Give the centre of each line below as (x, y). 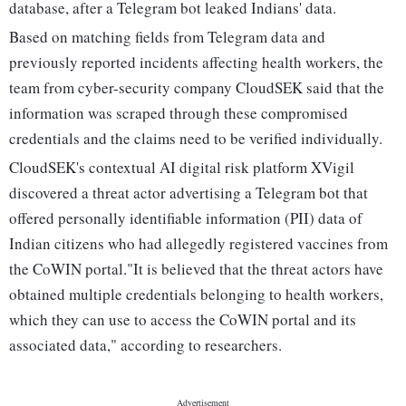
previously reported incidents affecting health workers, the (196, 63)
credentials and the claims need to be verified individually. (196, 139)
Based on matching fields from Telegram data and (167, 37)
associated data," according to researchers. (145, 345)
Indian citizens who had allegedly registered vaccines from (198, 244)
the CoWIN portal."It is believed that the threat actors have (196, 269)
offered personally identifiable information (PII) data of (186, 218)
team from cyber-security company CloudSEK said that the (197, 88)
